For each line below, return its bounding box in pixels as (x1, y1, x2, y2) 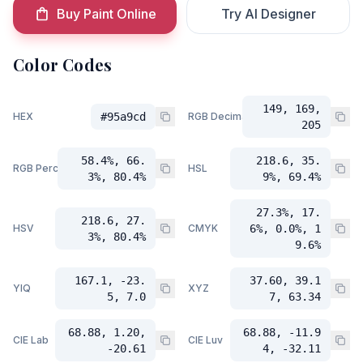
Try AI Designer (220, 6, 316, 22)
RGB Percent (13, 162, 74, 174)
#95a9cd (100, 110, 146, 123)
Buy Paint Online (56, 6, 156, 22)
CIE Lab (13, 334, 49, 346)
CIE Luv (188, 334, 223, 346)
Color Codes (13, 53, 113, 75)
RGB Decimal (188, 110, 250, 122)
